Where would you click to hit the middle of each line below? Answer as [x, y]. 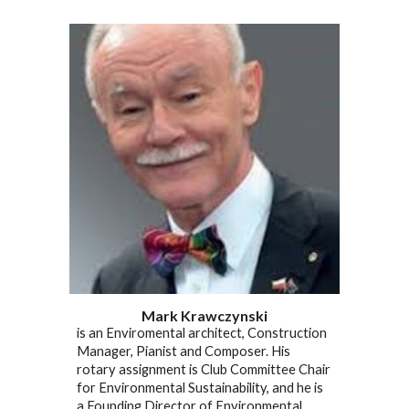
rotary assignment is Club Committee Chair [204, 369]
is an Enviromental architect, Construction [202, 332]
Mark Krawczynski [204, 315]
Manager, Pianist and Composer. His [184, 351]
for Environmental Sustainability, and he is [200, 387]
